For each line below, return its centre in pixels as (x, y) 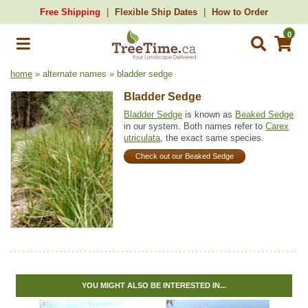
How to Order (240, 12)
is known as (209, 114)
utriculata (142, 138)
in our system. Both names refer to (195, 126)
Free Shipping (70, 12)
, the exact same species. (212, 138)
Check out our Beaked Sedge (185, 156)
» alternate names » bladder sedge (102, 74)
